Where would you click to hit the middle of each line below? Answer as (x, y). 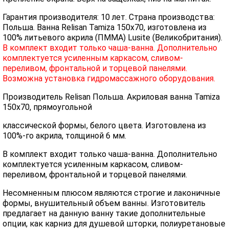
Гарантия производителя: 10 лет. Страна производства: (109, 17)
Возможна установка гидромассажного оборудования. (109, 78)
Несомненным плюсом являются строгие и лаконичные (111, 193)
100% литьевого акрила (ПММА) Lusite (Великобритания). (112, 38)
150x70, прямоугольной (47, 107)
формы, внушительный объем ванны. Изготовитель (104, 203)
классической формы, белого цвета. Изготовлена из (104, 125)
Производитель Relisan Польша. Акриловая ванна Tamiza (111, 97)
